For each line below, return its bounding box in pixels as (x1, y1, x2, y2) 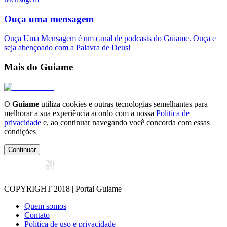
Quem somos (24, 201, 66, 210)
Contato (24, 210, 50, 219)
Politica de (156, 108, 190, 118)
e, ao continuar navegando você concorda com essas (43, 118, 210, 127)
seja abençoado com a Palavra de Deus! (4, 43, 131, 52)
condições (4, 127, 36, 136)
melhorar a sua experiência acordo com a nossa (4, 108, 154, 118)
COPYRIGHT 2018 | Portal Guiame (4, 184, 122, 193)
